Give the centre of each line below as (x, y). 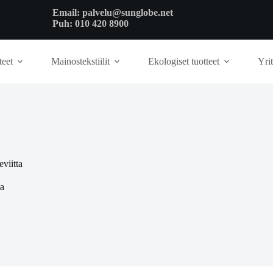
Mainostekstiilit (80, 61)
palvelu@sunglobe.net (129, 12)
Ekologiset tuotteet (184, 61)
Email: (67, 12)
